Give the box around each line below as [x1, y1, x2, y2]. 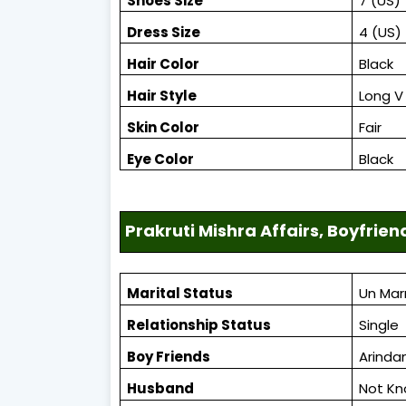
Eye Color [127, 149, 195, 169]
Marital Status [127, 284, 234, 304]
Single [359, 315, 400, 335]
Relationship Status [127, 315, 272, 335]
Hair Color [127, 53, 200, 73]
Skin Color [127, 117, 200, 137]
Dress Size [127, 22, 201, 42]
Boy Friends [127, 347, 211, 367]
